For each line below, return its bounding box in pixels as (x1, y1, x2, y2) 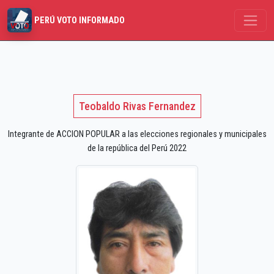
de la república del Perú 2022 (87, 143, 187, 154)
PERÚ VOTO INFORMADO (34, 15, 125, 26)
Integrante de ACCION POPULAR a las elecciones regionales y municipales (7, 129, 267, 140)
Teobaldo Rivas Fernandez (78, 100, 196, 113)
